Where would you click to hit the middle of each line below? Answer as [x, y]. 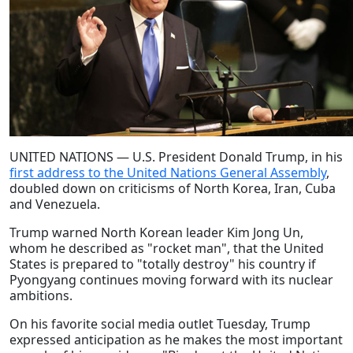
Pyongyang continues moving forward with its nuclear [171, 280]
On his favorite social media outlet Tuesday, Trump [160, 324]
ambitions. [41, 296]
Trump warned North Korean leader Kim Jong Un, [156, 233]
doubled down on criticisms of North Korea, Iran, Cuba [173, 189]
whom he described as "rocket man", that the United [167, 249]
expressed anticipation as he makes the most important [176, 340]
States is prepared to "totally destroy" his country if [163, 264]
